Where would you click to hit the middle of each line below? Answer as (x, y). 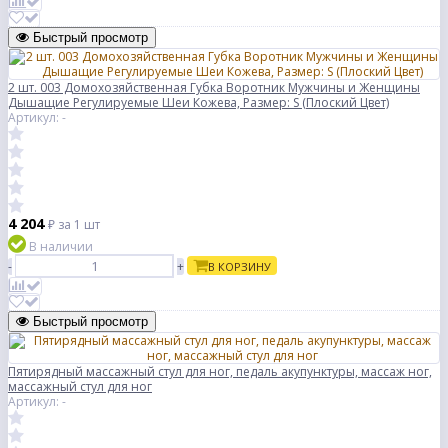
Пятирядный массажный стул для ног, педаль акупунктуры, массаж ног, (220, 372)
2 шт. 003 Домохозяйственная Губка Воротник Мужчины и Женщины (214, 88)
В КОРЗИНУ (239, 267)
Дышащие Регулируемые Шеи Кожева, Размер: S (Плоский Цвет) (198, 103)
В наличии (61, 247)
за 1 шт (79, 225)
